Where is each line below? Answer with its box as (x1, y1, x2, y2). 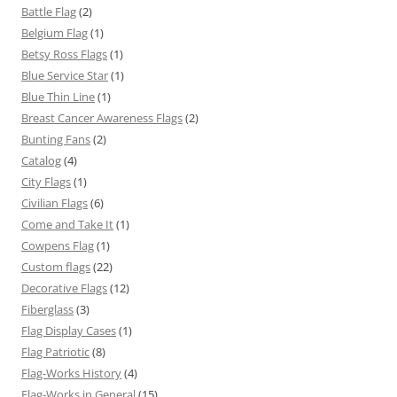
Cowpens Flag (21, 237, 94, 253)
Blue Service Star (21, 66, 108, 83)
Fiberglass (21, 300, 74, 317)
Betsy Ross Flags (21, 45, 107, 62)
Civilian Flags (21, 194, 88, 211)
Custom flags (21, 258, 90, 275)
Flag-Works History (21, 364, 121, 381)
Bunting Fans (21, 130, 90, 147)
